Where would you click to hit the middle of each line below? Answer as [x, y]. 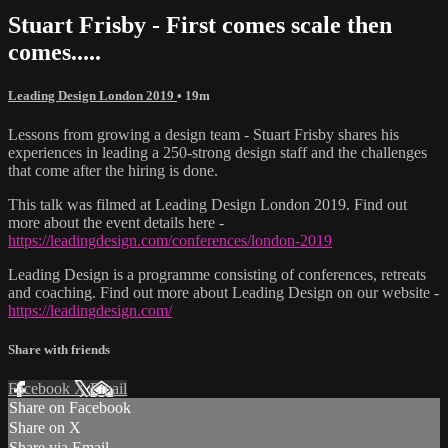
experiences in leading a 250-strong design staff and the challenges [217, 152]
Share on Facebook [70, 408]
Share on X [45, 428]
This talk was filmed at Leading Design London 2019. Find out [207, 204]
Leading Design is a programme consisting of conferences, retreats [217, 274]
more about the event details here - [116, 222]
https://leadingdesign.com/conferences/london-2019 [170, 240]
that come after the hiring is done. [113, 170]
